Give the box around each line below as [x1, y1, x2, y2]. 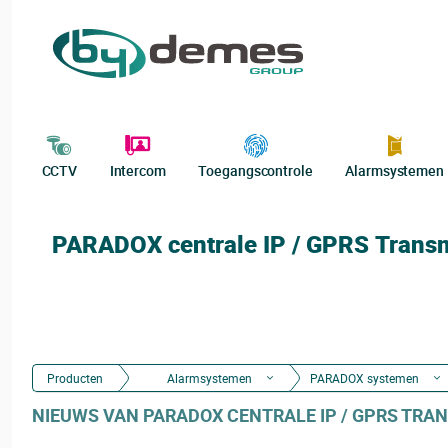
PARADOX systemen [310, 370, 419, 386]
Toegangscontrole [198, 161, 313, 180]
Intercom [109, 161, 166, 180]
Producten [47, 370, 103, 386]
